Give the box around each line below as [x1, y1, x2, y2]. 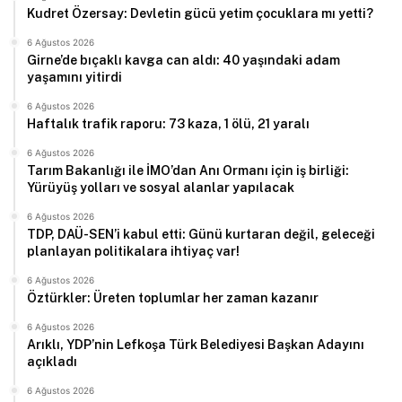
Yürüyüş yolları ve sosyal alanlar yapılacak [27, 179, 294, 195]
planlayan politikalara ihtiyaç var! [27, 243, 240, 258]
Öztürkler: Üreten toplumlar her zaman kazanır [27, 290, 319, 305]
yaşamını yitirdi [27, 69, 122, 84]
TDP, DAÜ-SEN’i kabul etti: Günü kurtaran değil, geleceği [27, 226, 375, 241]
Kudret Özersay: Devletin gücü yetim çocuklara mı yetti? [27, 5, 373, 21]
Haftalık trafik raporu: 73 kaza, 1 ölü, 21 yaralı [27, 116, 310, 131]
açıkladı [27, 354, 77, 369]
